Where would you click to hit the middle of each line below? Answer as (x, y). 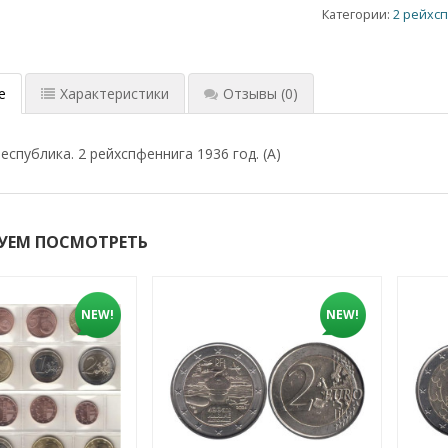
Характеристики (114, 93)
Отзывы (249, 93)
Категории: (358, 14)
